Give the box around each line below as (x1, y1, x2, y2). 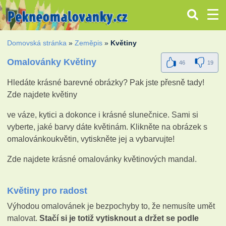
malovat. (7, 213, 40, 222)
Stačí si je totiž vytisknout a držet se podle (39, 213, 199, 222)
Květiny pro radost (7, 185, 88, 196)
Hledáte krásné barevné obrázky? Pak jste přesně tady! (7, 78, 205, 87)
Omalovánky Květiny (7, 57, 97, 68)
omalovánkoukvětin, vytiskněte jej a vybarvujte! (7, 134, 175, 143)
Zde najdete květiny (7, 90, 78, 99)
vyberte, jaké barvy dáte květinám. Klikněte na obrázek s (7, 122, 208, 131)
